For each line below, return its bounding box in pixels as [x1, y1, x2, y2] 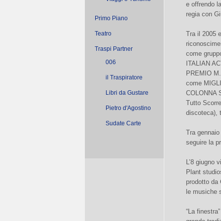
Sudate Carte [106, 120, 141, 127]
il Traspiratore [106, 74, 143, 81]
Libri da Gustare [106, 89, 148, 96]
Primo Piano [95, 15, 128, 22]
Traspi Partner [95, 45, 133, 52]
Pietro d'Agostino [106, 105, 151, 111]
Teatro [95, 30, 111, 37]
